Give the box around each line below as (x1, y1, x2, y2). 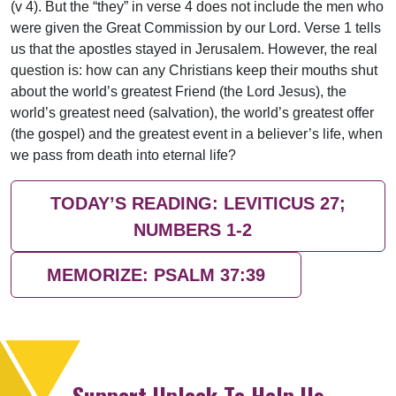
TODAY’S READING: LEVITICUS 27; (50, 193, 346, 213)
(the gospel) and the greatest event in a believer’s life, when (11, 126, 383, 142)
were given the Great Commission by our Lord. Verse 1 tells (11, 20, 381, 36)
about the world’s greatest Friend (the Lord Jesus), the (11, 84, 346, 100)
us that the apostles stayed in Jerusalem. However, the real (11, 42, 377, 57)
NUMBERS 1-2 (133, 219, 263, 240)
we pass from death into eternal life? (11, 148, 236, 164)
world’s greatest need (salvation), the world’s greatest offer (11, 105, 374, 121)
